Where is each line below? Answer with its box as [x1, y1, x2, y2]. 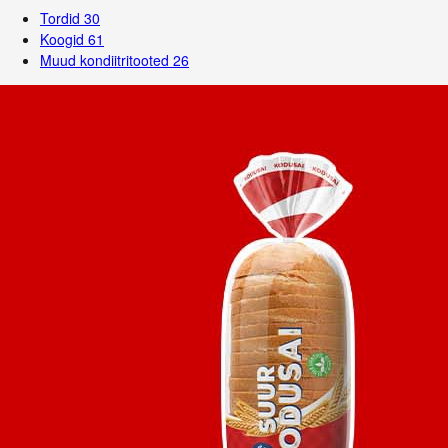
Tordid [40, 8, 84, 28]
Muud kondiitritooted [40, 50, 173, 70]
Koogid [40, 29, 88, 49]
